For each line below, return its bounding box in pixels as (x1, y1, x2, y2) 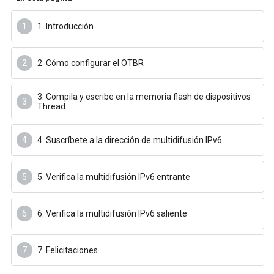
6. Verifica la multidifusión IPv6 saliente (37, 209, 187, 218)
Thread (37, 102, 65, 111)
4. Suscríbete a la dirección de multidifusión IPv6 (37, 135, 222, 145)
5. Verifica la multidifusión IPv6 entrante (37, 172, 190, 182)
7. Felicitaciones (37, 245, 98, 255)
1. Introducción (37, 21, 94, 31)
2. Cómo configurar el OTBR (37, 58, 144, 68)
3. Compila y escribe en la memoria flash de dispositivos (37, 92, 251, 102)
